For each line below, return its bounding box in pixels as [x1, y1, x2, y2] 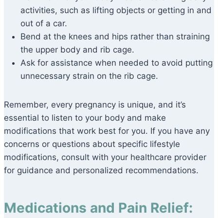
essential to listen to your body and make [4, 113, 166, 123]
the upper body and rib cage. [20, 45, 134, 55]
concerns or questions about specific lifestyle [4, 139, 180, 149]
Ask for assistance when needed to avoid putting [20, 58, 213, 68]
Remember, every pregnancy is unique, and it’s [4, 100, 186, 110]
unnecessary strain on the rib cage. [20, 71, 158, 81]
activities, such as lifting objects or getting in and [20, 5, 212, 16]
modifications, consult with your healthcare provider [4, 152, 206, 163]
